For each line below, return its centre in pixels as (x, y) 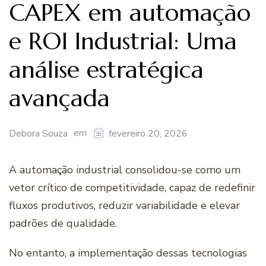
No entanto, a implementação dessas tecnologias (128, 253)
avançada (63, 98)
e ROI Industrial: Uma (123, 41)
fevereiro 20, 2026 (148, 133)
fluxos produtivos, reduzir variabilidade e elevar (124, 205)
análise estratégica (106, 69)
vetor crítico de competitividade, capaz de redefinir (132, 187)
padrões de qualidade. (64, 223)
